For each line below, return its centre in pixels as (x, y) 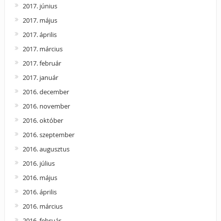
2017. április (39, 34)
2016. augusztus (46, 149)
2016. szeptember (48, 134)
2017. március (42, 49)
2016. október (43, 120)
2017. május (40, 20)
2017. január (40, 77)
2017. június (40, 6)
